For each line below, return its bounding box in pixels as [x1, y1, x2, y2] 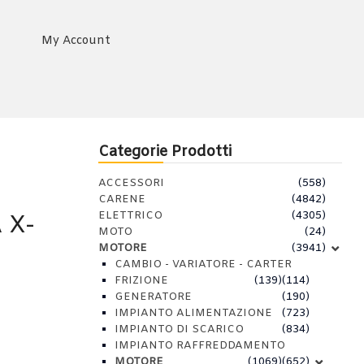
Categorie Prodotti [98, 142, 232, 162]
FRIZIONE [115, 274, 168, 288]
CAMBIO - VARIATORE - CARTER [115, 258, 292, 271]
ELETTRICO [98, 209, 162, 223]
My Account [41, 33, 110, 49]
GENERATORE [115, 290, 192, 304]
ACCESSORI [98, 176, 164, 190]
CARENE [98, 193, 145, 206]
